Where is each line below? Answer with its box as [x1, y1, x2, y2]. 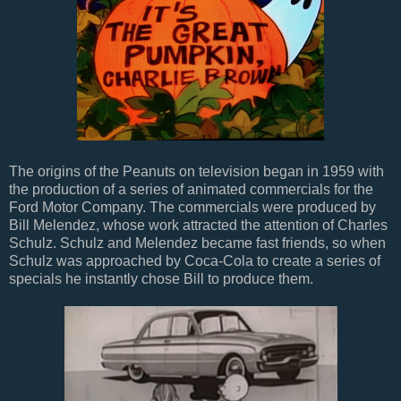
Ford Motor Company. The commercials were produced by [9, 199, 376, 215]
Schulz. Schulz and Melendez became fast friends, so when [9, 235, 386, 251]
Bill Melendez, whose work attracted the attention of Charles [9, 217, 388, 233]
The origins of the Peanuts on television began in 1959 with [9, 163, 384, 179]
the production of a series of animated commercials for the [9, 181, 373, 197]
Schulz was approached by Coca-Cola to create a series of [9, 252, 380, 269]
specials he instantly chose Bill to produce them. [9, 270, 313, 286]
